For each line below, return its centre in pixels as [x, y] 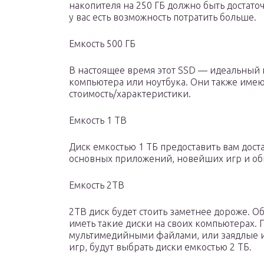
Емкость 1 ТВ [98, 121]
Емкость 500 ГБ [102, 44]
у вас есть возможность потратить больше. [163, 17]
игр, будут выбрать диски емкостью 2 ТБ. [160, 247]
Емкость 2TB [97, 185]
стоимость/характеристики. [130, 94]
